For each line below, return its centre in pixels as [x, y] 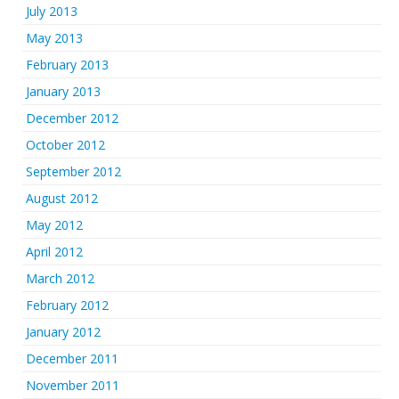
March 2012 [60, 279]
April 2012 [54, 252]
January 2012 [63, 332]
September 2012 [73, 172]
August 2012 [62, 199]
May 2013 [54, 38]
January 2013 [63, 92]
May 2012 [54, 225]
